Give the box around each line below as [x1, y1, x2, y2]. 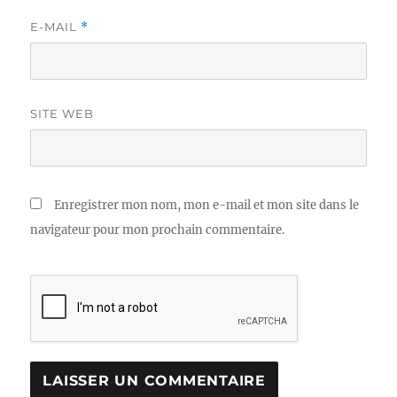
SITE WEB [30, 106, 95, 121]
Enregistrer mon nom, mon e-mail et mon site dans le [54, 198, 360, 214]
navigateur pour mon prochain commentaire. [30, 222, 285, 238]
